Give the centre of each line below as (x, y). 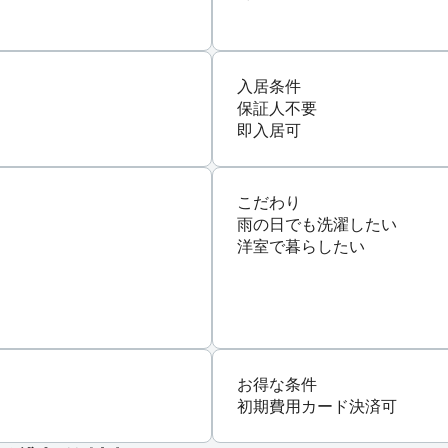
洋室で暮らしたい (301, 246)
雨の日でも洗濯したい (317, 224)
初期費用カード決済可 (317, 406)
